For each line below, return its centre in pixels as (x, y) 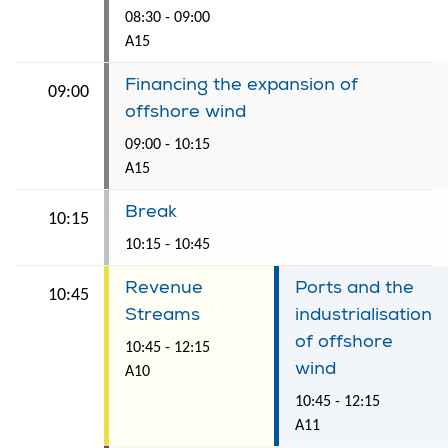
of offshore (344, 341)
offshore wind (185, 111)
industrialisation (363, 314)
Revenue (164, 287)
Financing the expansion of (241, 84)
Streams (162, 314)
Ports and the (354, 287)
